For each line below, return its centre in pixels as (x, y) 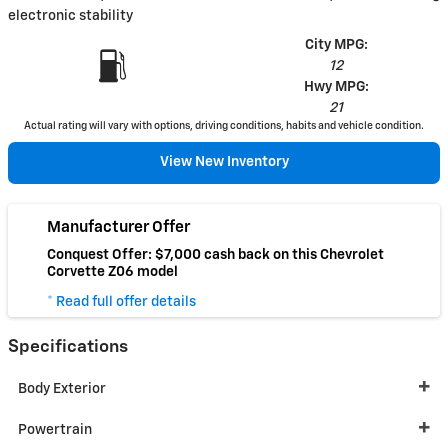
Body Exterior (62, 389)
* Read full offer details (121, 301)
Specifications (68, 346)
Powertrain (55, 430)
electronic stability (70, 16)
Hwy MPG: (336, 87)
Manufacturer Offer (118, 227)
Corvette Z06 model (112, 272)
